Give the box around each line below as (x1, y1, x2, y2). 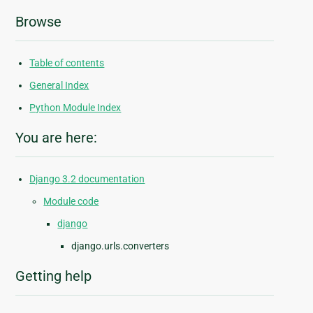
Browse (15, 13, 62, 31)
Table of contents (29, 57, 105, 69)
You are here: (15, 129, 98, 147)
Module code (43, 196, 99, 208)
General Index (29, 80, 89, 92)
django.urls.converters (71, 240, 170, 252)
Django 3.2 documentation (29, 173, 145, 185)
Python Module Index (29, 102, 122, 114)
